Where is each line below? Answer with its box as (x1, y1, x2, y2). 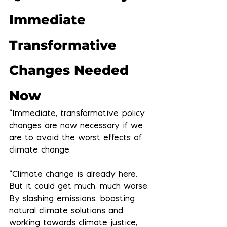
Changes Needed (9, 62, 133, 79)
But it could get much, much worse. (9, 183, 152, 192)
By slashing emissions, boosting (9, 195, 138, 204)
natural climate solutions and (9, 207, 126, 216)
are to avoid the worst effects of (9, 134, 145, 143)
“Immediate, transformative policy (9, 110, 148, 119)
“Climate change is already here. (9, 171, 140, 180)
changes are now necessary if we (9, 122, 146, 131)
